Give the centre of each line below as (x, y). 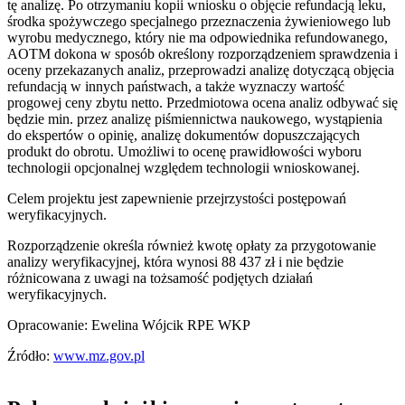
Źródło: (30, 356)
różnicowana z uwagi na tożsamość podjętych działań (160, 278)
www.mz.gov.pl (99, 356)
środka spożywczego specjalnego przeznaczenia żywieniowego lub (199, 22)
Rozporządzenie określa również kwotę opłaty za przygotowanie (192, 246)
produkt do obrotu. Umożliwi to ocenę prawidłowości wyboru (184, 152)
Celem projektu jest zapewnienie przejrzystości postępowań (177, 199)
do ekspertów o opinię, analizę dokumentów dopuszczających (184, 136)
